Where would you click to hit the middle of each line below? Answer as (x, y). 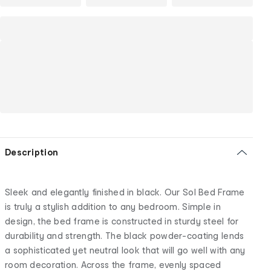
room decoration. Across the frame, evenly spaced (113, 264)
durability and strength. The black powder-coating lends (125, 235)
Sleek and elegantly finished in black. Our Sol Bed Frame (125, 192)
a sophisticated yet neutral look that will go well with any (125, 250)
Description (32, 152)
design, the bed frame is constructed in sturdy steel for (122, 221)
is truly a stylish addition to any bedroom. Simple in (113, 206)
